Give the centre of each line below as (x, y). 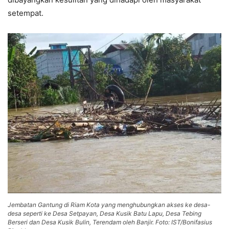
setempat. (26, 13)
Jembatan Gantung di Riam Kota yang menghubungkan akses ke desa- (109, 204)
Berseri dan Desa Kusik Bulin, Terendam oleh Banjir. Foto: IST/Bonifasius (110, 222)
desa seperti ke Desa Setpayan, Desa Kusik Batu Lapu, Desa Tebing (105, 213)
